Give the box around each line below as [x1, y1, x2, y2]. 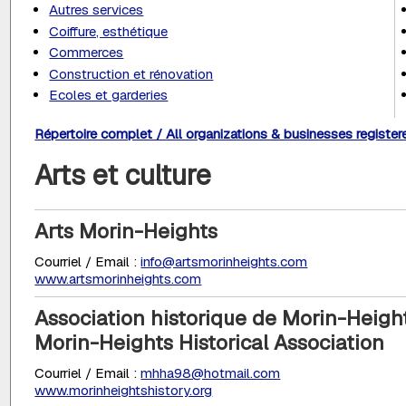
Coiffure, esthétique [49, 22, 169, 40]
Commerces [49, 43, 124, 62]
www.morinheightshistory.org [34, 381, 213, 399]
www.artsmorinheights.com [34, 269, 202, 287]
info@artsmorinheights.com [140, 252, 308, 270]
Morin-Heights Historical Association [34, 328, 385, 356]
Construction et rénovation [49, 64, 214, 82]
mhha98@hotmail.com [140, 363, 281, 382]
